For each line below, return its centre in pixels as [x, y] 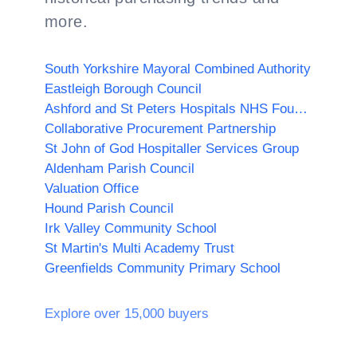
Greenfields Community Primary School [163, 268]
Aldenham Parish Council [120, 169]
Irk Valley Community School [131, 228]
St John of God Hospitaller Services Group [172, 149]
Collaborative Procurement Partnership [160, 129]
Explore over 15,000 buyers [127, 314]
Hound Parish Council [109, 208]
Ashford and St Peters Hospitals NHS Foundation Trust [301, 109]
